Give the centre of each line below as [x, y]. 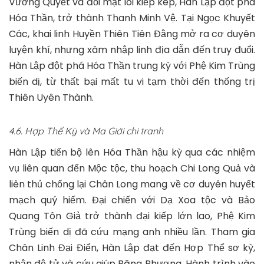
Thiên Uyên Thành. [51, 98]
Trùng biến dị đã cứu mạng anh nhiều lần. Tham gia [132, 232]
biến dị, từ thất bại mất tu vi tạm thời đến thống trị [132, 82]
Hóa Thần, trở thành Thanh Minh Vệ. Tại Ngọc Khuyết [132, 18]
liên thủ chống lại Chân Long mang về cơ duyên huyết [132, 184]
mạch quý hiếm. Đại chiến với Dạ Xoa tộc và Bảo [132, 200]
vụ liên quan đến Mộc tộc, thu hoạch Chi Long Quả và [132, 169]
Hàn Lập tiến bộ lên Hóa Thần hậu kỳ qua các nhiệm [132, 153]
